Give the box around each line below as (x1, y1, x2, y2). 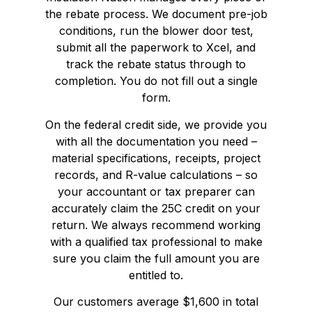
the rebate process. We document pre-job (45, 7, 267, 22)
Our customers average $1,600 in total (54, 295, 258, 309)
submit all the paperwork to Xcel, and (56, 40, 256, 55)
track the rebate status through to (66, 57, 246, 72)
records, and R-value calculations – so (54, 167, 258, 182)
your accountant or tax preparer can (57, 184, 255, 198)
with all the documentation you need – (55, 134, 257, 148)
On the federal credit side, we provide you (45, 117, 267, 132)
